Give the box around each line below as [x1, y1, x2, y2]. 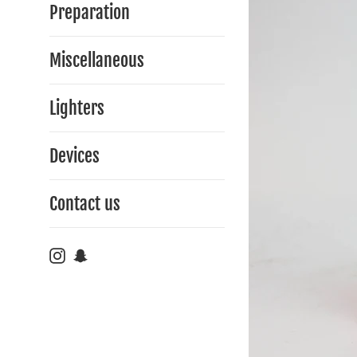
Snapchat [88, 245, 140, 264]
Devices [49, 145, 100, 167]
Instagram [65, 245, 124, 264]
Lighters [49, 97, 104, 119]
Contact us [49, 193, 120, 214]
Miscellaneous [49, 49, 144, 71]
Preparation [49, 2, 130, 23]
